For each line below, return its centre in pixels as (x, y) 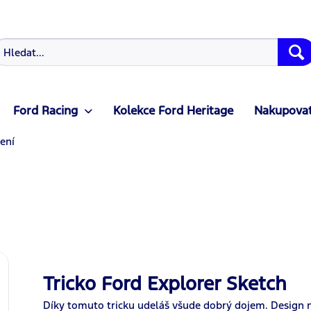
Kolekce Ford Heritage (173, 110)
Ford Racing (45, 110)
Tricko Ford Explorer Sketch (165, 284)
